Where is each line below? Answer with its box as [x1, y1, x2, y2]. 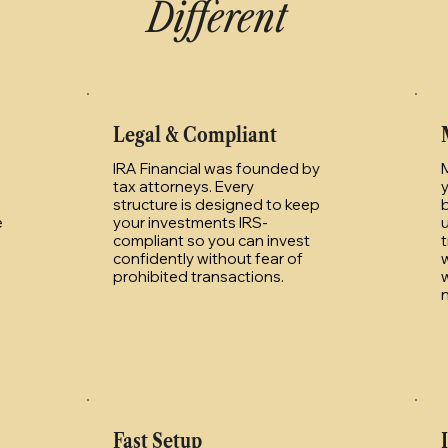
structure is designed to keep [113, 194, 320, 214]
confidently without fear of [113, 248, 303, 268]
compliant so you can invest [113, 230, 310, 250]
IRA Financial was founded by [113, 158, 320, 178]
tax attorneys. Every [113, 176, 254, 196]
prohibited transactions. [113, 266, 284, 286]
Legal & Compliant [113, 121, 277, 147]
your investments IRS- [113, 212, 268, 232]
